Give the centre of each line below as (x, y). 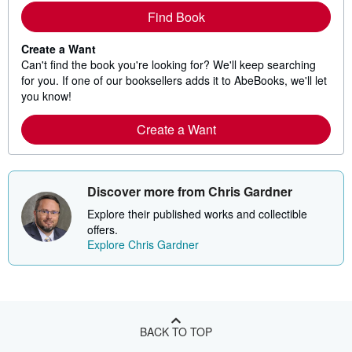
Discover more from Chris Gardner (190, 192)
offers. (103, 230)
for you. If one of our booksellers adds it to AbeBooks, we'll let (174, 81)
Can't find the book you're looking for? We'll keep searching (169, 65)
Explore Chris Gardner (143, 245)
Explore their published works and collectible (197, 214)
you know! (46, 96)
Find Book (176, 17)
